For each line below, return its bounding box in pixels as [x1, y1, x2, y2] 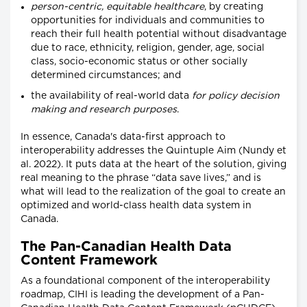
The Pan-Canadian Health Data [21, 241, 232, 254]
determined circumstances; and [31, 71, 181, 81]
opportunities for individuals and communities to [31, 16, 265, 26]
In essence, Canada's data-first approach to [21, 132, 225, 143]
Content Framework [21, 254, 158, 267]
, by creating [204, 2, 263, 12]
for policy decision [192, 91, 280, 101]
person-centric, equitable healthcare [31, 2, 204, 12]
